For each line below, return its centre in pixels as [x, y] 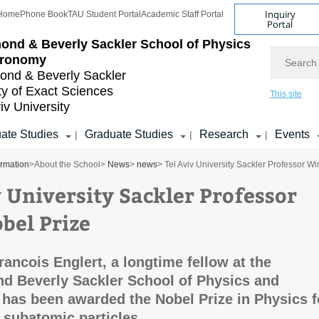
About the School [67, 164]
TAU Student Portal [104, 14]
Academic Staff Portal [182, 14]
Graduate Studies [129, 134]
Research [224, 134]
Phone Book [44, 14]
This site [286, 94]
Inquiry [280, 14]
